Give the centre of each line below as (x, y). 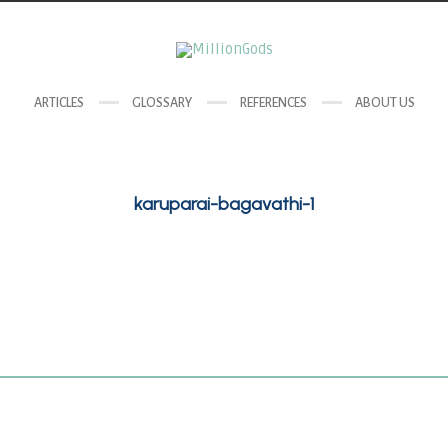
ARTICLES (58, 103)
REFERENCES (273, 103)
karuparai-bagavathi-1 (224, 204)
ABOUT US (384, 103)
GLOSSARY (161, 103)
